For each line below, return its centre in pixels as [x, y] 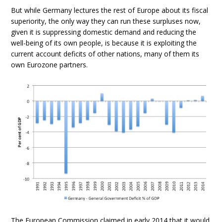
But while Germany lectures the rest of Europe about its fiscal [110, 10]
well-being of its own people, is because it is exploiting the [104, 43]
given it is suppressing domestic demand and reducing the [104, 32]
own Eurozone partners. [50, 65]
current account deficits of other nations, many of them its [105, 54]
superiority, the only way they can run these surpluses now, [106, 21]
